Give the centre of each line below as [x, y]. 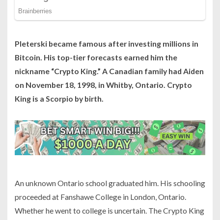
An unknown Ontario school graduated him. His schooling [110, 183]
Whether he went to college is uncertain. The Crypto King [110, 210]
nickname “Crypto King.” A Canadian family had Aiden [109, 71]
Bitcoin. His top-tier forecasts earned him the [96, 57]
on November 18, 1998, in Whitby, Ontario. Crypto [103, 85]
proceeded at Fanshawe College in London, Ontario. [100, 196]
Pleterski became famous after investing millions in [107, 44]
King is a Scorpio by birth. [59, 99]
